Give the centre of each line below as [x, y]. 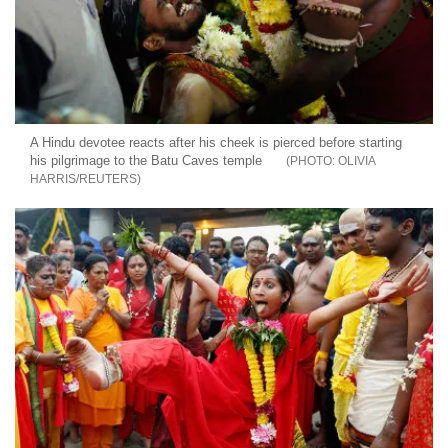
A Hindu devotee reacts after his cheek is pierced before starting [216, 142]
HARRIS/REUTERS [83, 178]
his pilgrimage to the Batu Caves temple [146, 160]
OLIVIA [356, 160]
